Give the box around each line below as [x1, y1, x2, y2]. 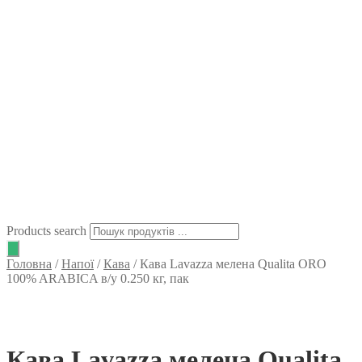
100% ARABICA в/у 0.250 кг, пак [6, 271, 189, 285]
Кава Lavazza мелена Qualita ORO [140, 257, 326, 271]
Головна [6, 257, 52, 271]
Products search [6, 224, 86, 238]
